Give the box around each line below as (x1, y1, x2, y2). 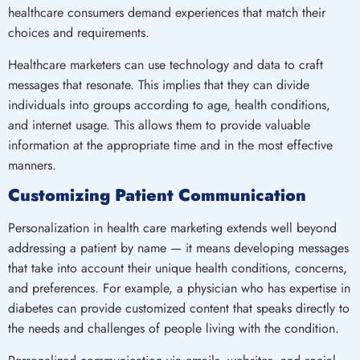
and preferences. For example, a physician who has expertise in (8, 279, 350, 298)
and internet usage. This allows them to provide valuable (8, 115, 310, 134)
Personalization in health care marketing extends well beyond (8, 219, 337, 238)
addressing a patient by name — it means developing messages (8, 239, 349, 258)
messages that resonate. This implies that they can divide (8, 75, 309, 94)
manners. (8, 155, 56, 174)
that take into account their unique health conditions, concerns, (8, 259, 347, 278)
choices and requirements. (8, 23, 149, 43)
